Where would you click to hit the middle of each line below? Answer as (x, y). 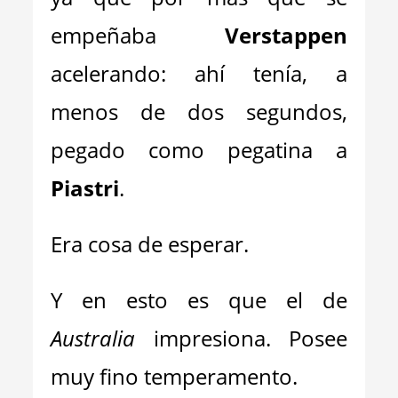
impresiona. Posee (241, 338)
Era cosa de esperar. (150, 244)
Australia (93, 338)
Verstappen (252, 35)
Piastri (85, 188)
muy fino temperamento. (175, 376)
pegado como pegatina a (199, 150)
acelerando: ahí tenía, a (199, 73)
